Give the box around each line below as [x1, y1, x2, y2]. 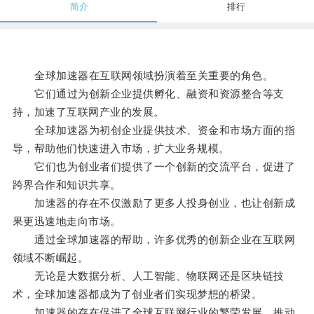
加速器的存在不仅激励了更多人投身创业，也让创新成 [12, 197, 296, 210]
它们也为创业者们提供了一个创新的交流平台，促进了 [12, 161, 296, 173]
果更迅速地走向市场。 [12, 215, 121, 228]
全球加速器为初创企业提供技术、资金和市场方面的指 [12, 124, 296, 137]
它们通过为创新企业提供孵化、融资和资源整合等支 [12, 88, 285, 100]
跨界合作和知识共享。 [12, 179, 121, 191]
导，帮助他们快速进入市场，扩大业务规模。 [12, 142, 230, 155]
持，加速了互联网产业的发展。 [12, 106, 165, 118]
